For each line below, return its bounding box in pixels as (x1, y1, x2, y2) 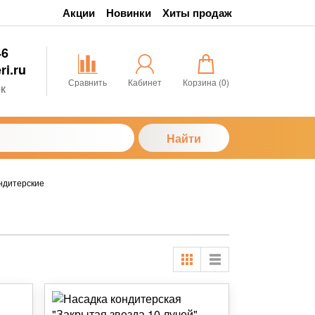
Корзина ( (183, 76, 221, 88)
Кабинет (128, 76, 162, 88)
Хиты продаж (162, 4, 232, 20)
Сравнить (68, 76, 107, 88)
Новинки (106, 4, 151, 20)
